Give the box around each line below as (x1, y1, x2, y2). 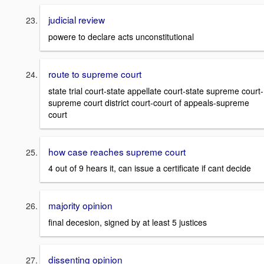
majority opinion (48, 199, 113, 212)
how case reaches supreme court (48, 144, 186, 158)
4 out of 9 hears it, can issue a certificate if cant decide (48, 162, 251, 174)
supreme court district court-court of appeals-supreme (48, 96, 249, 108)
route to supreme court (48, 67, 141, 80)
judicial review (48, 13, 105, 27)
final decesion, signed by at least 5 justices (48, 216, 207, 228)
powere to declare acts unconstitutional (48, 30, 194, 42)
